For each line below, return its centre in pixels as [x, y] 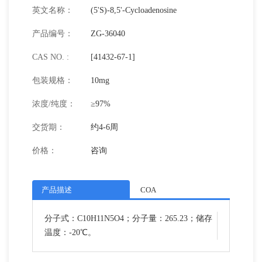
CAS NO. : [51, 57]
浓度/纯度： [54, 104]
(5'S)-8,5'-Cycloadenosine [134, 10]
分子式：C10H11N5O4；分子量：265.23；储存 [128, 218]
